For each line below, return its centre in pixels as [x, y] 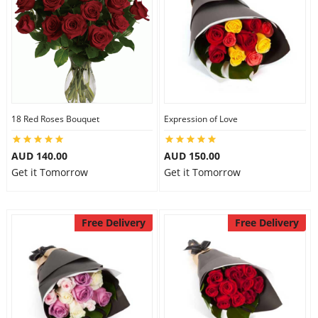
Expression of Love [201, 119]
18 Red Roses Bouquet [55, 119]
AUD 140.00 [39, 156]
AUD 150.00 [192, 156]
